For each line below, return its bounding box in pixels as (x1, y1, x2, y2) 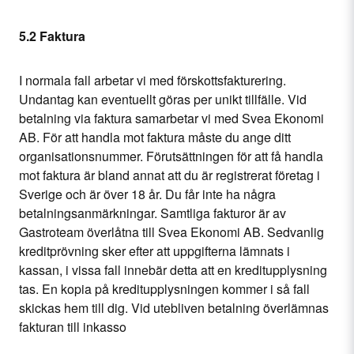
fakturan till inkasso (19, 318, 126, 336)
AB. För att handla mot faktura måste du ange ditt (19, 128, 291, 146)
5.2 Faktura (19, 27, 85, 45)
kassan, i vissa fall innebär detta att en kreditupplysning (19, 261, 327, 279)
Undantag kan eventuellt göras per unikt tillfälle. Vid (19, 90, 307, 108)
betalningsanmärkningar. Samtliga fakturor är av (19, 204, 286, 222)
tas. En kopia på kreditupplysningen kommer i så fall (19, 280, 310, 298)
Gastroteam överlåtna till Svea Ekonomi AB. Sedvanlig (19, 223, 324, 241)
